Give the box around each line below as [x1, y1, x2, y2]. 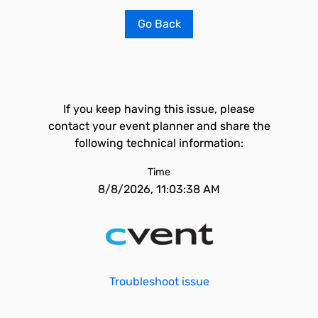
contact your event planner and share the [48, 119, 270, 133]
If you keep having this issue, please [63, 102, 255, 116]
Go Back [137, 17, 181, 31]
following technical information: [75, 136, 243, 150]
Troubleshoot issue [109, 275, 209, 288]
